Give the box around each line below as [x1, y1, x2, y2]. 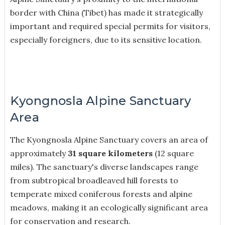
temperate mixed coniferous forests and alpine [10, 188, 192, 199]
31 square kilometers [67, 148, 153, 158]
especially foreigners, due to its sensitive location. [10, 34, 202, 45]
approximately [10, 148, 68, 158]
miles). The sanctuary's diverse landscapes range [10, 161, 198, 172]
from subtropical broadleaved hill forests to [10, 175, 178, 185]
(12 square [152, 148, 194, 158]
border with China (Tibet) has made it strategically [10, 7, 203, 18]
